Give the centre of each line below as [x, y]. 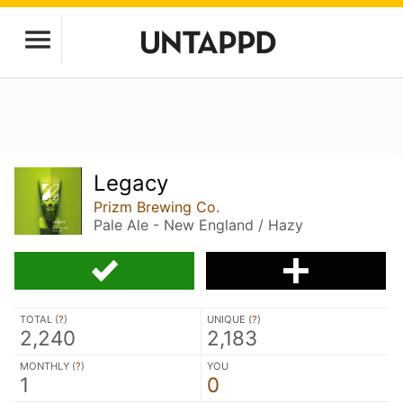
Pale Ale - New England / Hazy [199, 225]
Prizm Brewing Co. [157, 207]
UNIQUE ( [229, 319]
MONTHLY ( [48, 366]
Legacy [131, 183]
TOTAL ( [39, 319]
